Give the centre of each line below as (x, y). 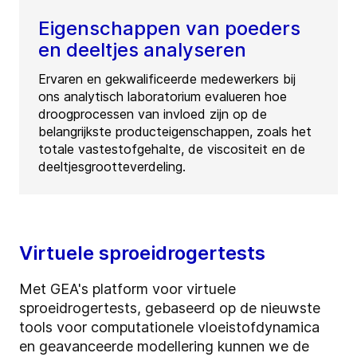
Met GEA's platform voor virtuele (127, 289)
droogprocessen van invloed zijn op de (153, 114)
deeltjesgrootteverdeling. (112, 167)
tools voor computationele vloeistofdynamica (169, 328)
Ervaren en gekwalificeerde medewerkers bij (167, 79)
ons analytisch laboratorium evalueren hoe (163, 97)
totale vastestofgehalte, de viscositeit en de (172, 149)
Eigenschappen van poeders (169, 29)
